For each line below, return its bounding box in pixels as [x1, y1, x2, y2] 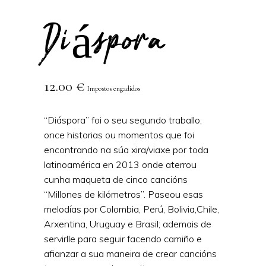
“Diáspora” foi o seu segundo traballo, [44, 113, 202, 126]
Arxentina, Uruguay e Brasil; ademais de [44, 217, 211, 230]
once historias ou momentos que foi [44, 128, 194, 141]
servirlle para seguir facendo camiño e [44, 232, 202, 245]
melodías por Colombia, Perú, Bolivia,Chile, [44, 202, 219, 215]
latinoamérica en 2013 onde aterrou [44, 158, 197, 170]
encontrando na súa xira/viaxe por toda [44, 143, 208, 156]
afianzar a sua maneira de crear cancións [44, 247, 217, 259]
